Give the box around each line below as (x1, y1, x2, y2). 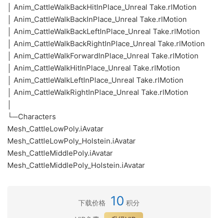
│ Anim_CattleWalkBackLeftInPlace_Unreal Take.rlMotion (7, 27, 200, 36)
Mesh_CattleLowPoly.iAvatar (7, 124, 104, 133)
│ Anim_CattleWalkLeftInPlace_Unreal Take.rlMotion (7, 75, 183, 85)
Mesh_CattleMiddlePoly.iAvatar (7, 148, 113, 158)
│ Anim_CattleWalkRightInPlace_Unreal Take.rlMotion (7, 88, 188, 97)
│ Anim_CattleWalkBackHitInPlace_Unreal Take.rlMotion (7, 2, 197, 12)
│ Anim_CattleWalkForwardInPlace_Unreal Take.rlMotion (7, 51, 199, 60)
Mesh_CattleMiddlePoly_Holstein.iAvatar (7, 161, 145, 170)
